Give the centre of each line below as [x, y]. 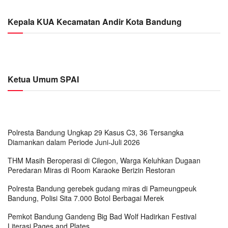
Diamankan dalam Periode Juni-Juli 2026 [74, 142]
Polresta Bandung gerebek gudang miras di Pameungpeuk [102, 188]
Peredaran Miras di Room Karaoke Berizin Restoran [91, 170]
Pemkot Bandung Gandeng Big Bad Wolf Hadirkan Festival [102, 216]
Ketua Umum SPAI [43, 79]
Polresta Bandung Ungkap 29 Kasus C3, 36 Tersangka [96, 132]
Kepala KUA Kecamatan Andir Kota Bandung [95, 21]
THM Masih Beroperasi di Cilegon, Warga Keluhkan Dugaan [104, 160]
